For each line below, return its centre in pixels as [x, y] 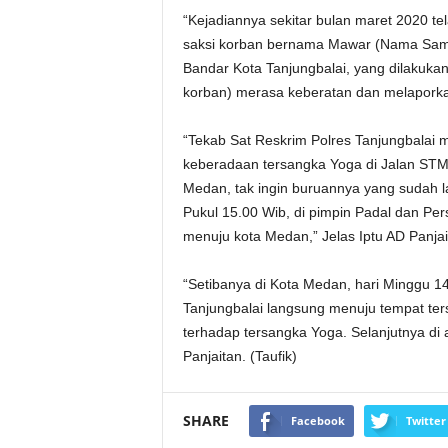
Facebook [317, 420]
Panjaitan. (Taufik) [239, 356]
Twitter [425, 420]
